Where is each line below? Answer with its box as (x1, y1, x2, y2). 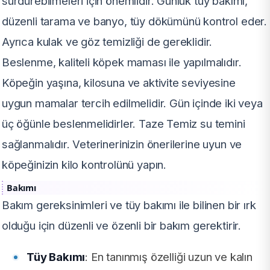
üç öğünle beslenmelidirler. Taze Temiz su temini (2, 116, 245, 130)
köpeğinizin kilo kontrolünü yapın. (2, 157, 167, 171)
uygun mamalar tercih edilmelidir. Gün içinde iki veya (2, 96, 263, 110)
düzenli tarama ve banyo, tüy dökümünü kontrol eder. (2, 14, 268, 28)
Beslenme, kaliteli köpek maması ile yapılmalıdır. (2, 55, 242, 69)
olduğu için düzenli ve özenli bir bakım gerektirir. (2, 218, 242, 232)
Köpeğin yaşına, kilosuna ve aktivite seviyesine (2, 75, 236, 89)
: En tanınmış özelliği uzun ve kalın (85, 250, 253, 263)
